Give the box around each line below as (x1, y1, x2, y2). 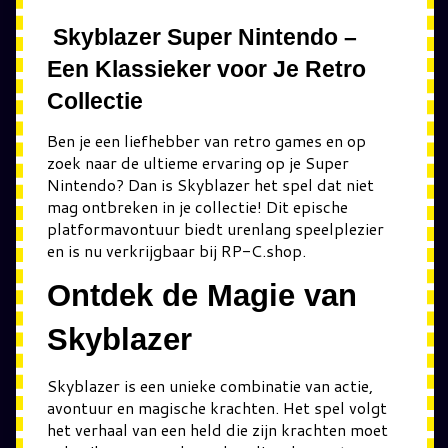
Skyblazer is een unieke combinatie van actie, (47, 373, 373, 397)
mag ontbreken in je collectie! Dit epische (47, 194, 348, 218)
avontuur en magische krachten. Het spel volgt (47, 395, 387, 419)
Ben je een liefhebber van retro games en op (47, 128, 366, 152)
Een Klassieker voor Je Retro (47, 56, 366, 82)
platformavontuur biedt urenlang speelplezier (47, 216, 384, 240)
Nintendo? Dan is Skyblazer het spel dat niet (47, 172, 374, 196)
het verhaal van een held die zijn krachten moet (47, 417, 388, 441)
